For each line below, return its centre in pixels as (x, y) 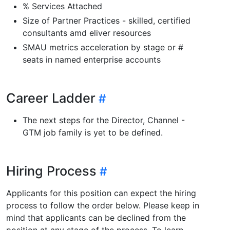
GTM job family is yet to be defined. (93, 132)
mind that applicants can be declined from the (96, 217)
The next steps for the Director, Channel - (104, 120)
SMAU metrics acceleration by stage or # (103, 47)
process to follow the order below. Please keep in (103, 205)
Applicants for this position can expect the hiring (101, 193)
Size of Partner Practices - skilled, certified (107, 20)
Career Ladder (51, 98)
